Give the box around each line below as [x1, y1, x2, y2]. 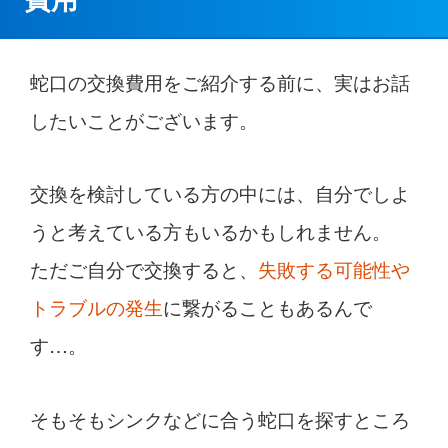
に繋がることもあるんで [162, 293, 372, 321]
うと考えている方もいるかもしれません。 [29, 217, 391, 245]
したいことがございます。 [29, 105, 258, 133]
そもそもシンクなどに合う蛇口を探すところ [29, 405, 410, 433]
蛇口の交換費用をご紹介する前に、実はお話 [29, 67, 410, 95]
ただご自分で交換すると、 [29, 255, 258, 283]
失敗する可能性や [257, 255, 410, 283]
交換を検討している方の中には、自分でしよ [29, 179, 410, 207]
